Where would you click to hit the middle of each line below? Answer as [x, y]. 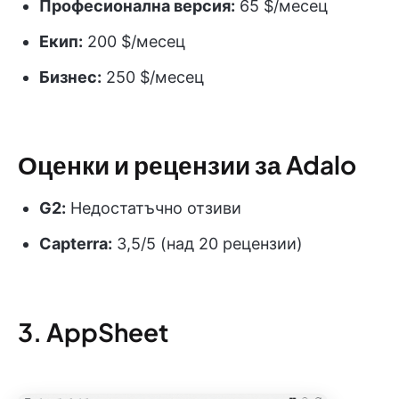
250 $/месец [153, 77]
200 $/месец [134, 41]
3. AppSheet [93, 331]
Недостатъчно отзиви [154, 208]
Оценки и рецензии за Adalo [187, 164]
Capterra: [76, 243]
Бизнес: [70, 77]
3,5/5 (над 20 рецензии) [208, 243]
